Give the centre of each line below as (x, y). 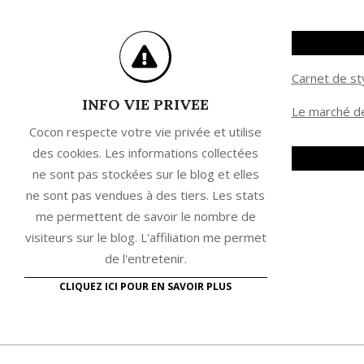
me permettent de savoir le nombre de (145, 217)
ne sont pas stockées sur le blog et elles (145, 174)
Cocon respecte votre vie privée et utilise (146, 132)
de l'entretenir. (145, 259)
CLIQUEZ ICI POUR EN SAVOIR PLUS (146, 287)
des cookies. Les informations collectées (146, 153)
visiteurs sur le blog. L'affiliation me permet (145, 238)
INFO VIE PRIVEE (146, 105)
